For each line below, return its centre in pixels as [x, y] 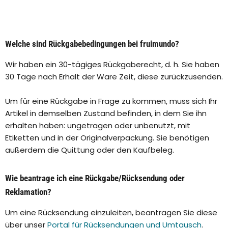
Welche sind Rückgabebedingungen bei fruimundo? [92, 44]
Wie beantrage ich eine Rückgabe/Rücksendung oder [95, 178]
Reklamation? [28, 192]
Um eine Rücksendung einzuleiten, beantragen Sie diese [111, 213]
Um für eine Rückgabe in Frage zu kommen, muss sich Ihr [111, 101]
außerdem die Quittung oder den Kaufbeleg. [90, 150]
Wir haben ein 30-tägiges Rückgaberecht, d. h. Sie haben [112, 65]
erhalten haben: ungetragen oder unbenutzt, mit [98, 126]
